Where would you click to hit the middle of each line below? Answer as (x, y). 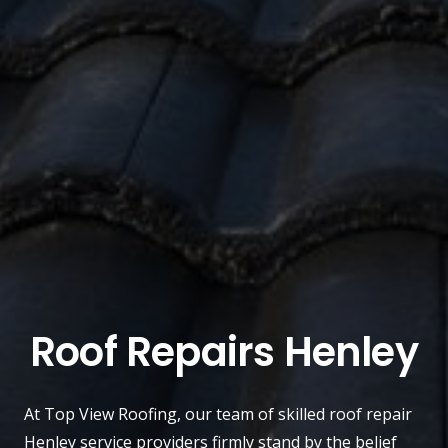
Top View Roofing (110, 413)
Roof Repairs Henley (224, 351)
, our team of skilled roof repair (294, 413)
